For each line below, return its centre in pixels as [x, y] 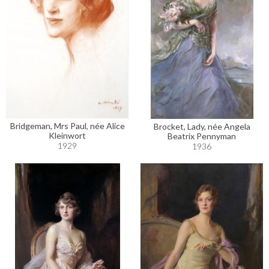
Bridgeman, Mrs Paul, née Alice [67, 125]
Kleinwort [67, 135]
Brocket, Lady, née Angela [202, 126]
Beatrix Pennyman [202, 136]
